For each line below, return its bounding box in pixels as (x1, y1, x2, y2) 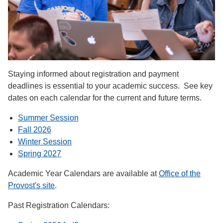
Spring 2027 (18, 149, 61, 158)
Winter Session (18, 137, 72, 146)
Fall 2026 (18, 125, 51, 134)
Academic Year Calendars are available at (8, 169, 159, 178)
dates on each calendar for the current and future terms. (8, 94, 204, 103)
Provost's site (8, 181, 55, 190)
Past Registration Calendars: (8, 201, 110, 210)
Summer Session (18, 113, 79, 122)
